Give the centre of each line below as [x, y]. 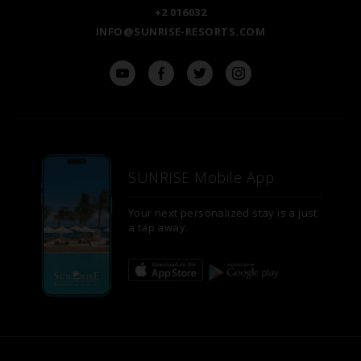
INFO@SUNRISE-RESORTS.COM [180, 31]
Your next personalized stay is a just [223, 212]
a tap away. [158, 227]
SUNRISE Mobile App [201, 177]
